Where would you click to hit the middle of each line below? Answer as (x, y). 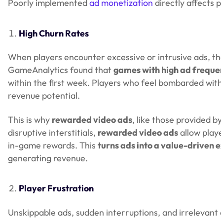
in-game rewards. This (53, 145)
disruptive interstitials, (53, 132)
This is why (30, 119)
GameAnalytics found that (61, 70)
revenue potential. (44, 96)
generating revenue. (48, 158)
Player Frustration (56, 188)
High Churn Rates (54, 33)
